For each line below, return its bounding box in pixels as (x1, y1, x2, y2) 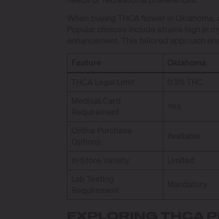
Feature (71, 58, 101, 67)
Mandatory (167, 179, 207, 189)
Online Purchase (71, 126, 132, 135)
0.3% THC (167, 77, 203, 87)
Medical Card (71, 96, 121, 106)
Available (167, 131, 200, 141)
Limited (167, 155, 195, 165)
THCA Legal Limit (71, 77, 134, 87)
